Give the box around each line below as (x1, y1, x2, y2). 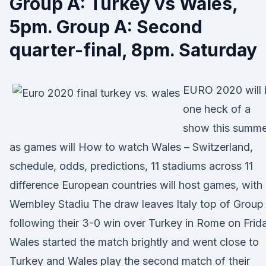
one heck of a (183, 103, 251, 115)
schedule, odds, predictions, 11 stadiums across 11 (9, 160, 253, 172)
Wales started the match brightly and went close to (9, 236, 262, 248)
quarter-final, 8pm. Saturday (9, 39, 261, 61)
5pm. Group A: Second (9, 16, 202, 37)
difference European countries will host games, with (9, 179, 262, 191)
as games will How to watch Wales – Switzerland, (9, 141, 253, 153)
